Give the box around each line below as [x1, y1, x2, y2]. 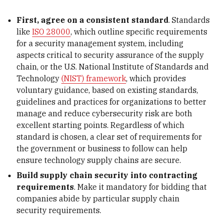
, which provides [126, 73, 186, 83]
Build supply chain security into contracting [17, 170, 198, 181]
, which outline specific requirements [71, 26, 208, 36]
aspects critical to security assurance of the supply [17, 50, 204, 60]
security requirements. [17, 205, 102, 216]
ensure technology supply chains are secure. [17, 155, 182, 165]
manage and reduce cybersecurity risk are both [17, 108, 193, 118]
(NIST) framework [61, 73, 127, 83]
